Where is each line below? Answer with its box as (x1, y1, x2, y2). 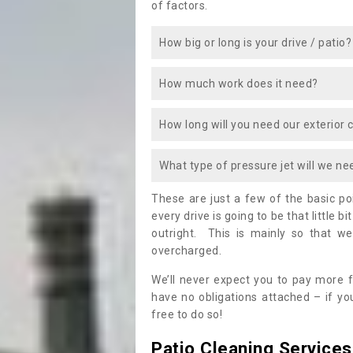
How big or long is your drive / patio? (159, 36, 351, 50)
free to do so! (151, 308, 222, 321)
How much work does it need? (159, 77, 318, 91)
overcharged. (151, 244, 225, 258)
